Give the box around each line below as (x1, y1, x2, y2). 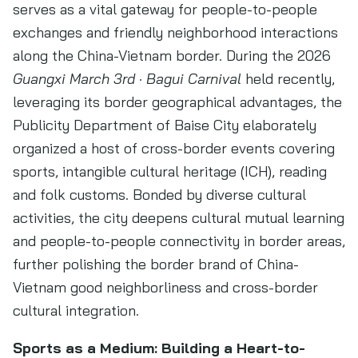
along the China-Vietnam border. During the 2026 (13, 46, 331, 65)
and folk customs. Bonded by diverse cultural (13, 185, 306, 204)
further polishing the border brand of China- (13, 255, 299, 273)
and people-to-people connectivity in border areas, (13, 232, 345, 250)
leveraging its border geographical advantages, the (13, 93, 342, 111)
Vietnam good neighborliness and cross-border (13, 278, 318, 296)
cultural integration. (13, 301, 139, 320)
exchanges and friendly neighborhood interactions (13, 23, 338, 42)
